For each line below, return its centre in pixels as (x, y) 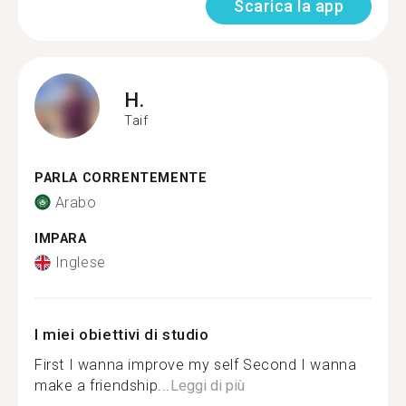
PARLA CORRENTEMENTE (121, 178)
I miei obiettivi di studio (122, 334)
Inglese (80, 262)
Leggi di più (208, 386)
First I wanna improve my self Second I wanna (196, 365)
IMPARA (61, 238)
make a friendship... (102, 386)
